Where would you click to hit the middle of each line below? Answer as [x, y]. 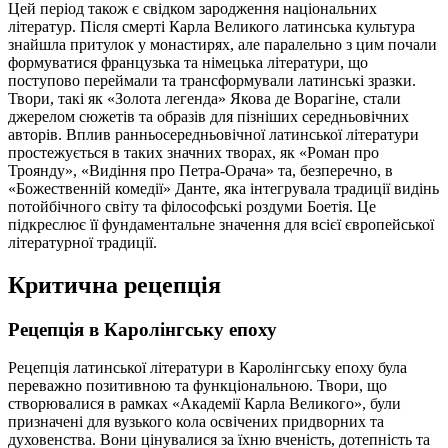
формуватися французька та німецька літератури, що [188, 62]
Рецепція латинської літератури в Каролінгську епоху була [207, 368]
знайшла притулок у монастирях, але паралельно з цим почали [222, 44]
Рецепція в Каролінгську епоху [142, 329]
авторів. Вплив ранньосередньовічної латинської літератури [213, 134]
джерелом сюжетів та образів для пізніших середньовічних [208, 116]
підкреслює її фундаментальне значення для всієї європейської [221, 224]
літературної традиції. [82, 242]
